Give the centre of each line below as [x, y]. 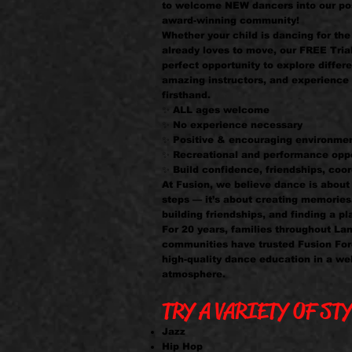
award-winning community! [231, 20]
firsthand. [186, 95]
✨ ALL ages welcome [216, 110]
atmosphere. [194, 274]
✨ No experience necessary [232, 125]
